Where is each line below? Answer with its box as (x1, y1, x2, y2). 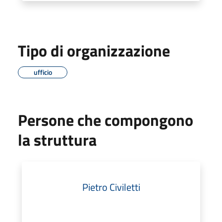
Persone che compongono (18, 108, 193, 132)
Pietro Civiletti (82, 179, 140, 195)
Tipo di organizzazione (18, 38, 170, 62)
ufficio (33, 66, 52, 77)
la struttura (18, 127, 97, 152)
